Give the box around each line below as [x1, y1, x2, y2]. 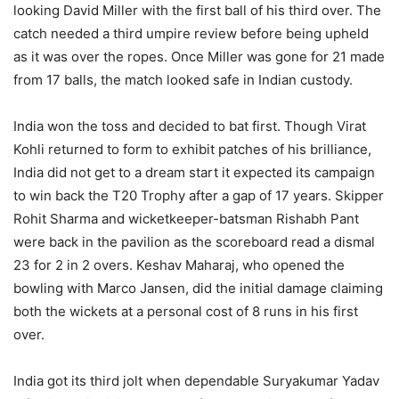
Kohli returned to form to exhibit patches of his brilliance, [13, 141, 371, 158]
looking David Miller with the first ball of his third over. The [13, 2, 381, 19]
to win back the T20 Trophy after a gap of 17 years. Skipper [13, 187, 384, 204]
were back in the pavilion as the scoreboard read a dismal [13, 233, 375, 250]
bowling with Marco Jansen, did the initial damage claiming [13, 280, 383, 297]
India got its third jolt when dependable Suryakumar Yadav [13, 372, 379, 389]
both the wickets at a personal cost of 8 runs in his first [13, 303, 358, 320]
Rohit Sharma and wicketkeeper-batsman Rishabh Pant [13, 210, 359, 227]
